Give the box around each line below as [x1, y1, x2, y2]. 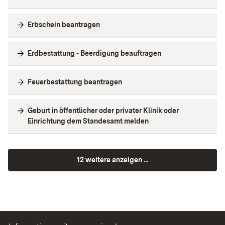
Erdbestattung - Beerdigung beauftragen [28, 49, 161, 58]
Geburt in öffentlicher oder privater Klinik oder [28, 106, 179, 115]
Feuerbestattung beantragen [28, 78, 122, 86]
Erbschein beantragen [28, 21, 100, 29]
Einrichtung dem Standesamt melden [28, 117, 149, 126]
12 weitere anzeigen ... [77, 156, 148, 164]
